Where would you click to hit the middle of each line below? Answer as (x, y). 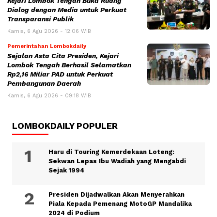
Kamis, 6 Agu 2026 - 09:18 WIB (49, 96)
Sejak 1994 (66, 170)
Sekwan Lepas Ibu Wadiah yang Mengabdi (117, 161)
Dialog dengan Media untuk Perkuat (67, 10)
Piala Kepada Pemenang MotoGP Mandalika (120, 204)
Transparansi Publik (40, 19)
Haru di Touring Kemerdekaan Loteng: (111, 152)
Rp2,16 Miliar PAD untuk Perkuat (60, 74)
